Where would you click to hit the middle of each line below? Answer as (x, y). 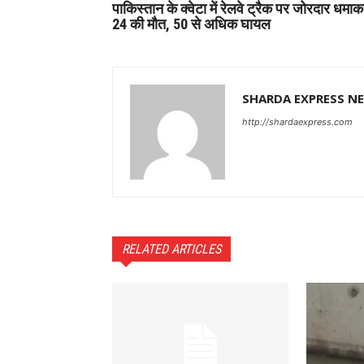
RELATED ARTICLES (171, 249)
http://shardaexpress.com (297, 122)
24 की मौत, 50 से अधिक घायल (191, 24)
